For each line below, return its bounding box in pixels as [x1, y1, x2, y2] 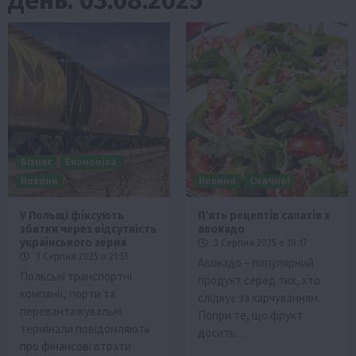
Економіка [65, 156, 117, 168]
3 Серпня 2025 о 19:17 [211, 237, 307, 249]
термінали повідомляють [20, 320, 150, 336]
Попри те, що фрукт [198, 307, 303, 323]
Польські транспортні [20, 268, 132, 284]
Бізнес [21, 156, 52, 168]
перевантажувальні [20, 303, 122, 319]
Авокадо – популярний [198, 254, 314, 270]
